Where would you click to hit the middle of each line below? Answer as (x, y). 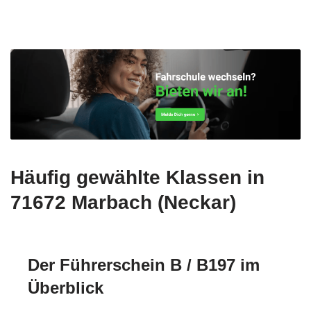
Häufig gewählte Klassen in (137, 177)
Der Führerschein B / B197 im (144, 264)
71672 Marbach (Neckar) (123, 202)
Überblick (66, 287)
